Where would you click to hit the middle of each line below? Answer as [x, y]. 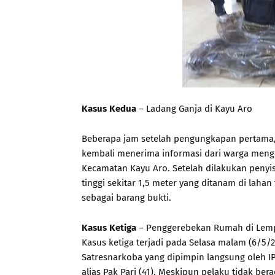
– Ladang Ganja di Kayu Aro [194, 109]
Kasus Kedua [109, 109]
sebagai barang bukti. [126, 198]
